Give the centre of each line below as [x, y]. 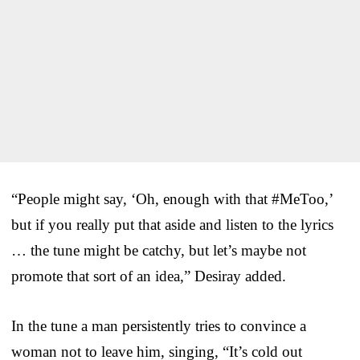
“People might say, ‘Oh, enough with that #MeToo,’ [172, 198]
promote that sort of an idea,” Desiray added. [149, 276]
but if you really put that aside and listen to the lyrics [172, 224]
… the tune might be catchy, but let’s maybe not [159, 250]
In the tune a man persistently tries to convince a [159, 325]
